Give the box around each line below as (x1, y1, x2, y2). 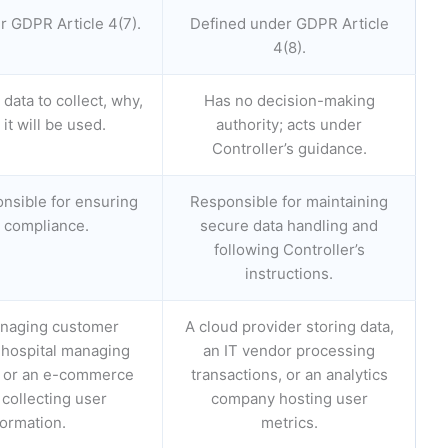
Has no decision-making (203, 90, 375, 110)
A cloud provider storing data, (184, 316, 394, 336)
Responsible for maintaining (190, 191, 388, 211)
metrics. (260, 412, 318, 432)
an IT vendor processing (203, 340, 375, 360)
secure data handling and (200, 215, 378, 235)
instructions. (245, 263, 333, 283)
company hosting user (210, 388, 368, 408)
